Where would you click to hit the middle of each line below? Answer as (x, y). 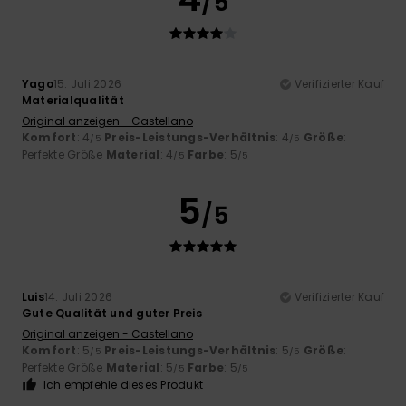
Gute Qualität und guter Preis (112, 314)
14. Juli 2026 (78, 297)
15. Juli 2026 (87, 84)
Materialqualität (73, 101)
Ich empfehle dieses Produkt (123, 385)
